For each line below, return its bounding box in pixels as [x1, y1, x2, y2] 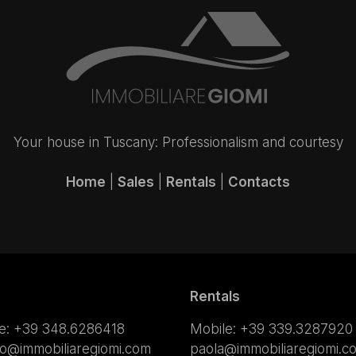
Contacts [228, 174, 290, 191]
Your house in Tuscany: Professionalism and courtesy [13, 134, 343, 151]
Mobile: [190, 321, 240, 338]
